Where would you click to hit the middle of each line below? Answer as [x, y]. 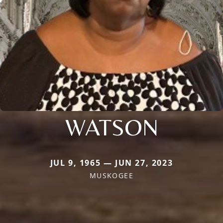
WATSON [111, 127]
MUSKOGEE [111, 175]
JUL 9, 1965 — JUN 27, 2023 [111, 163]
